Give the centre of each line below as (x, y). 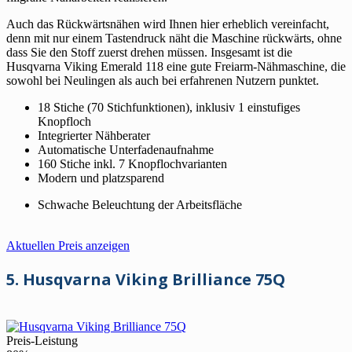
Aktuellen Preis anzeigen (68, 245)
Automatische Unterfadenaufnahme (126, 149)
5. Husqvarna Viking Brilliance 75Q (146, 279)
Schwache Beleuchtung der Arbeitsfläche (140, 204)
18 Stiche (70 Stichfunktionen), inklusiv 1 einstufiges (169, 107)
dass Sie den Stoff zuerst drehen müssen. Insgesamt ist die (149, 52)
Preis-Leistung (42, 340)
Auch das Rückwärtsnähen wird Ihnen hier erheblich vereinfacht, (168, 24)
